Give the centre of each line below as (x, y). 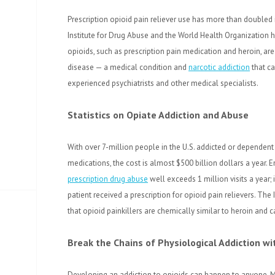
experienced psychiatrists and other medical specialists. (163, 83)
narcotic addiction (219, 67)
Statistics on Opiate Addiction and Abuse (158, 115)
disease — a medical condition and (128, 67)
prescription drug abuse (108, 179)
